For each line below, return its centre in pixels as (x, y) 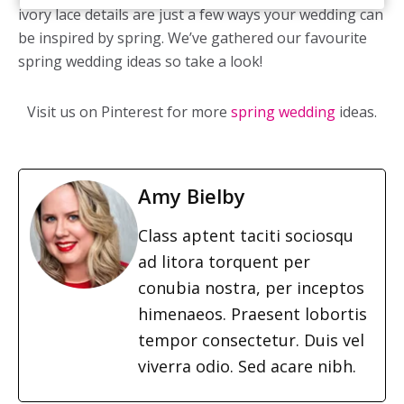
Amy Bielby (192, 196)
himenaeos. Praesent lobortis (252, 314)
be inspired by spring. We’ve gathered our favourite (193, 38)
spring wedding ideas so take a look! (140, 61)
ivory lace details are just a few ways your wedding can (201, 14)
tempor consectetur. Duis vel (251, 340)
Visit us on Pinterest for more (129, 112)
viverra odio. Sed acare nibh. (247, 366)
